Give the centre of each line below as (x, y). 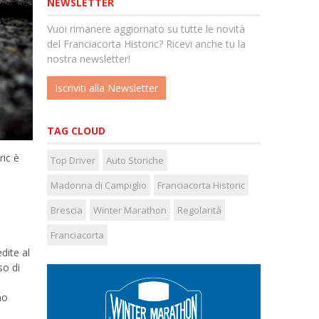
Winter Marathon (130, 210)
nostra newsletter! (89, 59)
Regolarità (199, 210)
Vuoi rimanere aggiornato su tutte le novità (146, 29)
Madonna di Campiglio (99, 185)
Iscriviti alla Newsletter (107, 88)
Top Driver (73, 161)
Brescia (67, 210)
